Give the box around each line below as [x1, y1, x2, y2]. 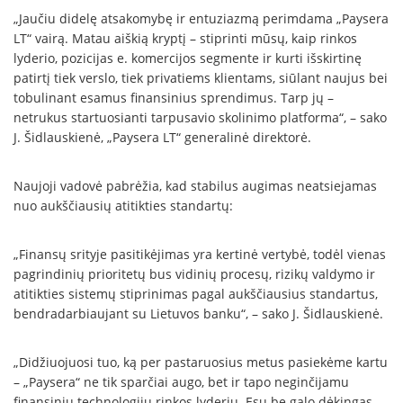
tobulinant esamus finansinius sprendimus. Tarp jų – [13, 89, 334, 107]
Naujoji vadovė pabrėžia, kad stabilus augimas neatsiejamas [13, 177, 377, 195]
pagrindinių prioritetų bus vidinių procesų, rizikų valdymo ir [13, 265, 375, 283]
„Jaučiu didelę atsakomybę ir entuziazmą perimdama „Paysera [13, 10, 389, 28]
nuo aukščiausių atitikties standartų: [13, 197, 233, 215]
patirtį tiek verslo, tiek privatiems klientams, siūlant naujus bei [13, 69, 388, 87]
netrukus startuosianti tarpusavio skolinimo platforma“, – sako [13, 109, 387, 127]
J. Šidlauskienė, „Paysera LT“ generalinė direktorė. [13, 129, 311, 147]
